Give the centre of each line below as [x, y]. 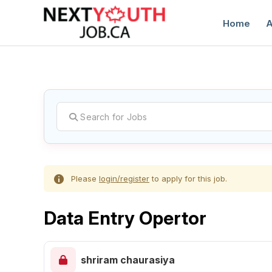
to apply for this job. [188, 179]
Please [85, 179]
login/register [124, 179]
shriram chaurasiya [128, 260]
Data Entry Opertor [125, 218]
